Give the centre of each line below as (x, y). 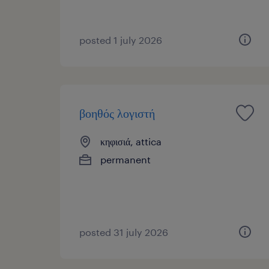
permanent (125, 159)
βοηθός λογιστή (117, 113)
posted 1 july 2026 (121, 40)
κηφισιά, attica (131, 141)
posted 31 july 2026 (124, 232)
